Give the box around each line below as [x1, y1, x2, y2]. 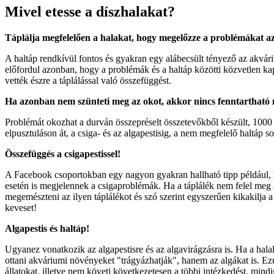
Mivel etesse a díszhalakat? [5, 3, 175, 20]
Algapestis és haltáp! [5, 223, 89, 234]
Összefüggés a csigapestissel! [5, 148, 120, 159]
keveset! [5, 202, 37, 213]
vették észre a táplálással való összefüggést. [5, 75, 171, 86]
